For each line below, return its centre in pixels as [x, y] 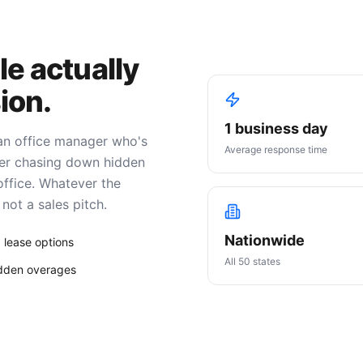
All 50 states [252, 261]
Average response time [276, 149]
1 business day [276, 128]
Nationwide [265, 240]
